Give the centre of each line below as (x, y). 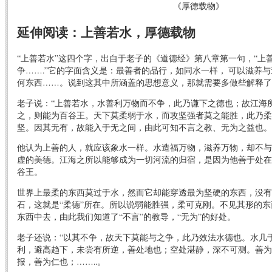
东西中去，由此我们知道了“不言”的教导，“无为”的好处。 (126, 217)
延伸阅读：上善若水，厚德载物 (106, 32)
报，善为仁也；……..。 (61, 261)
